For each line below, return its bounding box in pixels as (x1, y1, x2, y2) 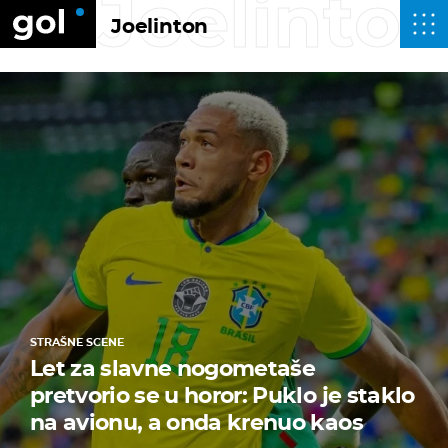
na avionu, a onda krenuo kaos (30, 409, 363, 437)
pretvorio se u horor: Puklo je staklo (30, 382, 415, 410)
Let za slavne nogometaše (30, 355, 316, 383)
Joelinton (111, 14, 209, 38)
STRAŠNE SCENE (30, 335, 124, 350)
